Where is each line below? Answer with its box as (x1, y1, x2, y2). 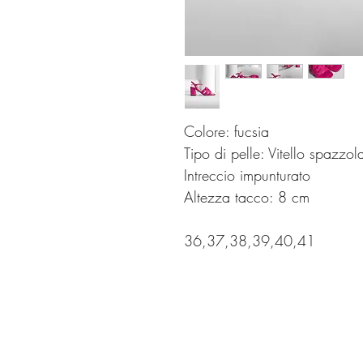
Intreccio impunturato (184, 165, 310, 185)
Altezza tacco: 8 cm (184, 187, 319, 207)
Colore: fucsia (184, 122, 269, 141)
